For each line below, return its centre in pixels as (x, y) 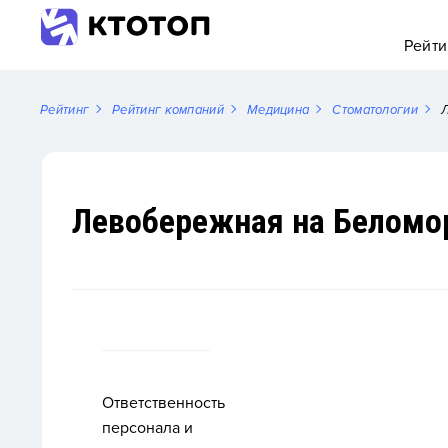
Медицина (278, 110)
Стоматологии (375, 110)
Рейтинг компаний (168, 110)
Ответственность (163, 403)
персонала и (147, 428)
